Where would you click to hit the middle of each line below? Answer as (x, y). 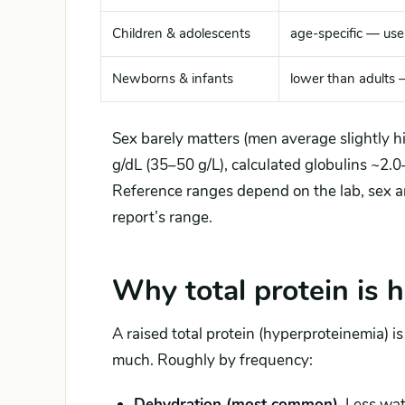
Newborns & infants (173, 79)
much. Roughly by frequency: (212, 360)
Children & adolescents (181, 33)
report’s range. (162, 217)
